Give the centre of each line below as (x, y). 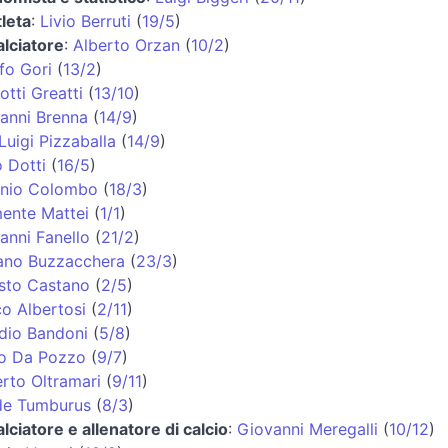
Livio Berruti (85, 20)
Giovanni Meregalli (307, 428)
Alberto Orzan (126, 44)
